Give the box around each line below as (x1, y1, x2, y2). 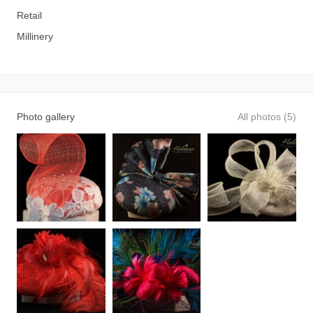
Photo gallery (17, 110, 75, 122)
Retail (17, 10, 42, 22)
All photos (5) (238, 110, 296, 122)
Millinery (17, 31, 53, 43)
